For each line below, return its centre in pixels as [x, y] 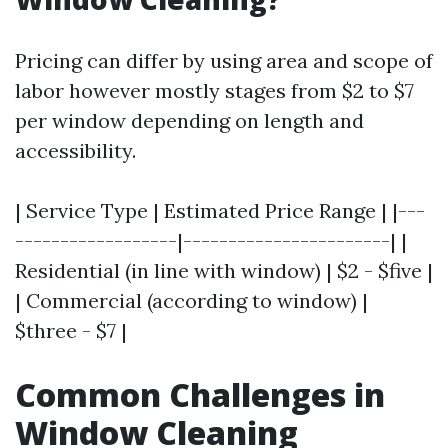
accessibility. [75, 150]
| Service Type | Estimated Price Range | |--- [220, 210]
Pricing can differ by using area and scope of [224, 60]
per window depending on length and [189, 120]
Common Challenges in [200, 394]
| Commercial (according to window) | [191, 300]
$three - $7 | [71, 330]
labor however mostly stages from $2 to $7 [214, 90]
